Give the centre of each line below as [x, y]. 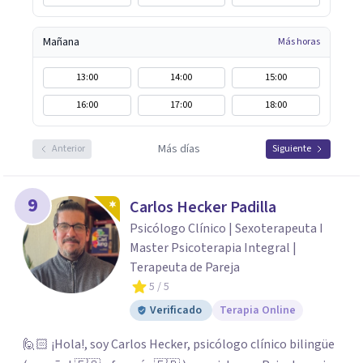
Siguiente [292, 149]
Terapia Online [258, 310]
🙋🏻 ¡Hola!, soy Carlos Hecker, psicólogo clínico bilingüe [179, 344]
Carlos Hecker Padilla [203, 207]
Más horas [299, 42]
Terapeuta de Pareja [185, 267]
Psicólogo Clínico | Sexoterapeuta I [226, 228]
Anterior [68, 149]
